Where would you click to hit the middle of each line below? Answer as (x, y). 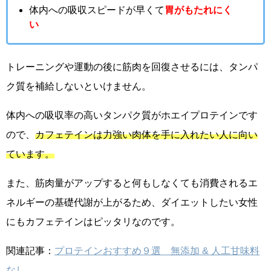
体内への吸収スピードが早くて (97, 10)
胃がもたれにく (199, 10)
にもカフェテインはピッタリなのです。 (93, 221)
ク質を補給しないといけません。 (79, 86)
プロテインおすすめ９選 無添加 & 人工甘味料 (157, 250)
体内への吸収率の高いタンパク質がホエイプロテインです (132, 115)
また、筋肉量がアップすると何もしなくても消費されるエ (132, 182)
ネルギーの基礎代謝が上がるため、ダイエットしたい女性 (132, 202)
